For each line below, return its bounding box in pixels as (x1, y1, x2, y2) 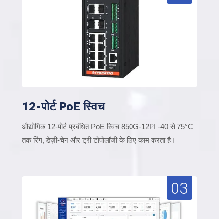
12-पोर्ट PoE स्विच (22, 99, 105, 113)
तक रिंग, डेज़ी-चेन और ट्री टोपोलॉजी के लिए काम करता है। (22, 135, 175, 144)
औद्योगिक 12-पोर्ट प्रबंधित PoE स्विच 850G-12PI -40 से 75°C (22, 122, 193, 131)
